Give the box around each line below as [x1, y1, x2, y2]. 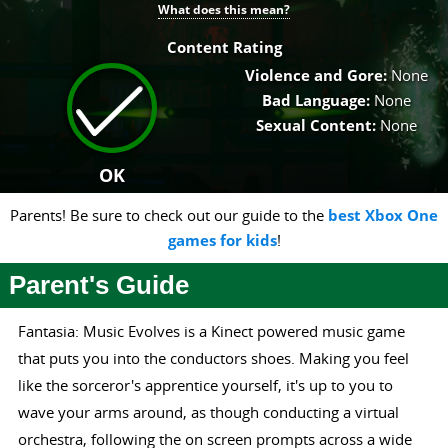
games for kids [167, 230, 277, 252]
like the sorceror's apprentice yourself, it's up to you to [17, 375, 393, 396]
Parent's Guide [8, 270, 189, 301]
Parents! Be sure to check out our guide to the [10, 205, 328, 226]
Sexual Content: [255, 115, 380, 137]
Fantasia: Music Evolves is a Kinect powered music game [17, 321, 405, 342]
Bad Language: [261, 90, 374, 112]
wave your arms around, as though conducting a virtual [17, 402, 399, 423]
